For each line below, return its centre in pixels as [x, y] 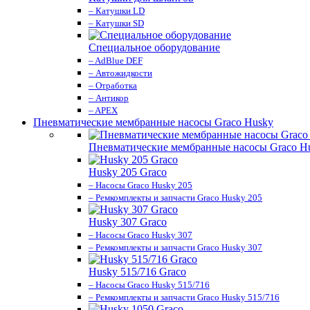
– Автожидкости [120, 73]
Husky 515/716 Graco [137, 272]
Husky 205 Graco [128, 172]
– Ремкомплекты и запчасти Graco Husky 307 [175, 247]
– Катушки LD [117, 11]
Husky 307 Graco [128, 222]
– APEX [103, 110]
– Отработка [113, 85]
